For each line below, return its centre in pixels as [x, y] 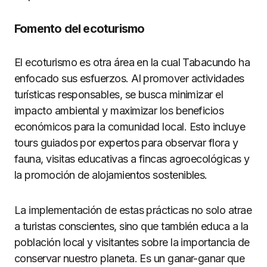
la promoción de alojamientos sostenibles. [111, 175]
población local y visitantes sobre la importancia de [132, 242]
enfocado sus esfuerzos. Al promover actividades [129, 78]
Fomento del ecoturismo [80, 28]
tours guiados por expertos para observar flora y [126, 142]
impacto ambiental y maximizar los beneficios [119, 110]
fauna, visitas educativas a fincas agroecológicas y [132, 159]
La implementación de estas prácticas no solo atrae [133, 210]
